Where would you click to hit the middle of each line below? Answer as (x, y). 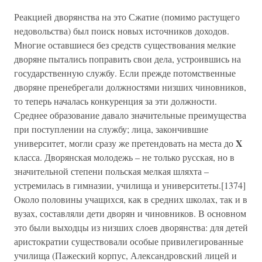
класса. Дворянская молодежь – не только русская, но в (124, 157)
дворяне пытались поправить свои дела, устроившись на (127, 59)
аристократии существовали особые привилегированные (129, 241)
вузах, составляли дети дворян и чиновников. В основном (130, 213)
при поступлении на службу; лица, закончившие (111, 129)
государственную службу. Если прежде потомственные (125, 73)
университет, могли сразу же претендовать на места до (125, 143)
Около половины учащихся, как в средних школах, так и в (131, 199)
